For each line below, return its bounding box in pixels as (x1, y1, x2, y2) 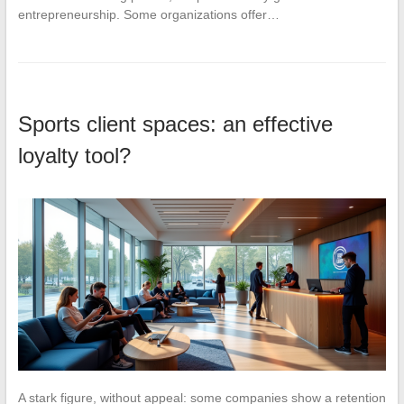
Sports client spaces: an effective (17, 111, 333, 136)
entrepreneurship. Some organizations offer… (17, 6, 280, 22)
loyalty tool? (17, 142, 131, 168)
